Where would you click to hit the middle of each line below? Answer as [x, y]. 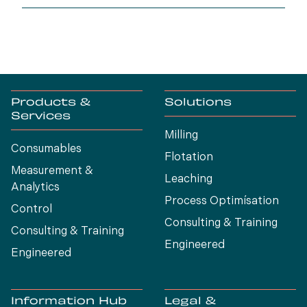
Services [41, 117]
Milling [181, 136]
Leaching [188, 180]
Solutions [198, 103]
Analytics [35, 188]
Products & [51, 103]
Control [32, 210]
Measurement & [52, 172]
